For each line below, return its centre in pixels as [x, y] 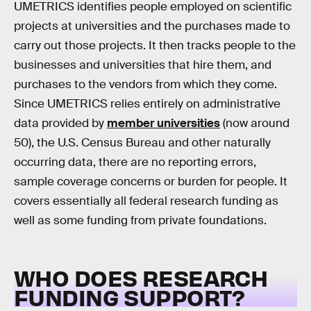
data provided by [60, 124]
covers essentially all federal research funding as [146, 201]
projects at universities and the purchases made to [152, 26]
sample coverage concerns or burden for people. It [151, 182]
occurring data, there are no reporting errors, [135, 162]
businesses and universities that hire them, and [143, 65]
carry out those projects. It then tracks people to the [155, 46]
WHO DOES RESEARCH [141, 277]
